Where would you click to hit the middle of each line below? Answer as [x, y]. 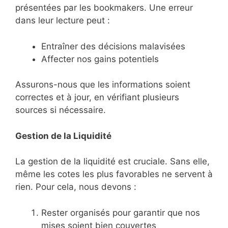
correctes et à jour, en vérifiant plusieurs [97, 97]
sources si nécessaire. [61, 110]
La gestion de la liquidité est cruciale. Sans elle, [112, 162]
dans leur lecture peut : [63, 21]
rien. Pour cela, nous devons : [76, 187]
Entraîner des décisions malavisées [113, 46]
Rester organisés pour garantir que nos [121, 212]
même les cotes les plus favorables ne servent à [114, 174]
